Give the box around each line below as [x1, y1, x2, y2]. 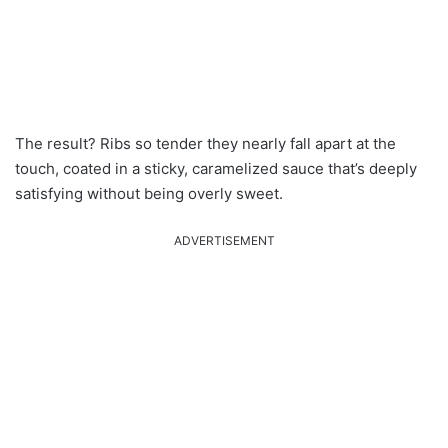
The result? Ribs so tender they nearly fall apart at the [15, 134, 396, 154]
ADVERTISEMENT [173, 233, 275, 249]
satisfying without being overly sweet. [15, 184, 283, 204]
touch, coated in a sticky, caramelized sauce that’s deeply [15, 159, 417, 179]
